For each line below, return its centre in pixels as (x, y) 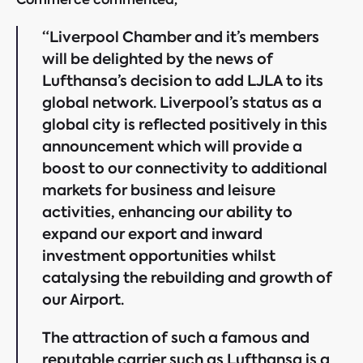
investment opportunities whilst (159, 256)
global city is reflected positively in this (185, 124)
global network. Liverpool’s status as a (182, 102)
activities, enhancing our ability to (167, 212)
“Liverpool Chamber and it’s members (181, 37)
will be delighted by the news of (158, 59)
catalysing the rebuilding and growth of (187, 278)
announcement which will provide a (172, 146)
